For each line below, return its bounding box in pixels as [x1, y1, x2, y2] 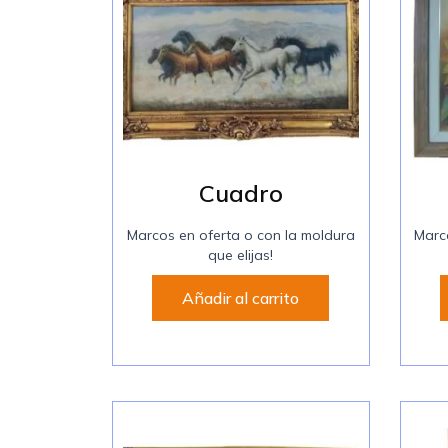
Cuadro [198, 177, 283, 208]
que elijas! [208, 245, 274, 264]
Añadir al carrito [182, 287, 300, 308]
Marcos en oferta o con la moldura [126, 225, 355, 244]
